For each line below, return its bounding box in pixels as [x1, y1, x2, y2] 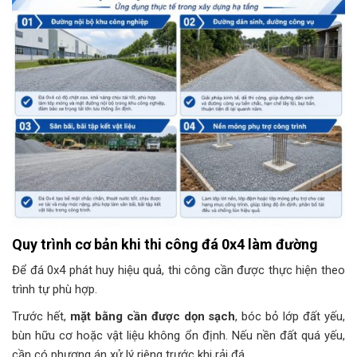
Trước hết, [12, 308, 70, 324]
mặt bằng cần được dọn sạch [69, 308, 236, 324]
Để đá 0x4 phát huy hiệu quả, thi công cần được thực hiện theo [12, 262, 345, 277]
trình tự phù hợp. [12, 281, 100, 296]
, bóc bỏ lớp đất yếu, [235, 308, 346, 324]
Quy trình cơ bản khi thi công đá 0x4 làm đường [12, 235, 318, 253]
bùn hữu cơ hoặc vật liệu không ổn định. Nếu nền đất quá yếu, [12, 328, 345, 343]
